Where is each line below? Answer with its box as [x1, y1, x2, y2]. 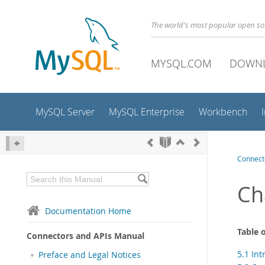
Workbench [199, 106, 247, 118]
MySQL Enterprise [109, 106, 185, 118]
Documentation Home [45, 205, 131, 216]
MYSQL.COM [151, 56, 212, 70]
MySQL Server [35, 106, 95, 118]
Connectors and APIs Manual [27, 230, 144, 241]
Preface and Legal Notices [38, 250, 141, 260]
